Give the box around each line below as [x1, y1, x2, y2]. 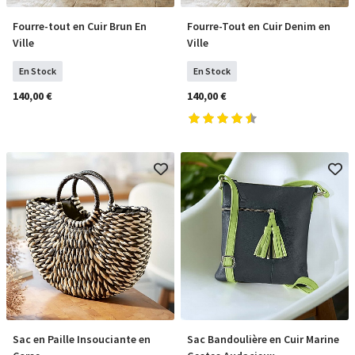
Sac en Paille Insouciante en [13, 332, 151, 346]
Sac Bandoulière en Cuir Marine [187, 332, 339, 346]
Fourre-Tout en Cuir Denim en [187, 19, 330, 33]
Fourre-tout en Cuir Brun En [13, 19, 147, 33]
